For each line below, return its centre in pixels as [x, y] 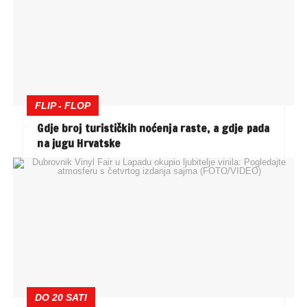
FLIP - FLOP [63, 105]
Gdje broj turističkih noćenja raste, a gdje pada [153, 128]
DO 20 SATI [61, 298]
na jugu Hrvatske [79, 143]
